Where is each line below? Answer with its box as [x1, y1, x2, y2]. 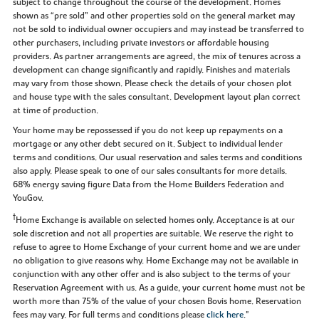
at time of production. [12, 104, 98, 116]
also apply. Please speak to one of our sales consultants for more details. [12, 164, 287, 177]
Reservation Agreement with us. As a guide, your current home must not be [12, 281, 305, 293]
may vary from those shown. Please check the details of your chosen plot [12, 77, 292, 89]
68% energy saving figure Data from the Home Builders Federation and [12, 178, 284, 190]
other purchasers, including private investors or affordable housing [12, 36, 269, 48]
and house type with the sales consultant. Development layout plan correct [12, 90, 300, 103]
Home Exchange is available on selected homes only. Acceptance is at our [15, 214, 295, 226]
